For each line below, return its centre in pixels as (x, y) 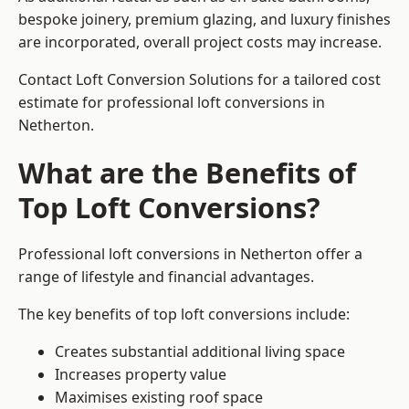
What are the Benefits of (187, 173)
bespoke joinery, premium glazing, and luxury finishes (204, 20)
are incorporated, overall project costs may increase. (200, 42)
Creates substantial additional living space (200, 352)
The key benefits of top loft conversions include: (184, 315)
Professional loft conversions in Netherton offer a (190, 254)
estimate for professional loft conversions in (172, 103)
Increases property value (141, 375)
